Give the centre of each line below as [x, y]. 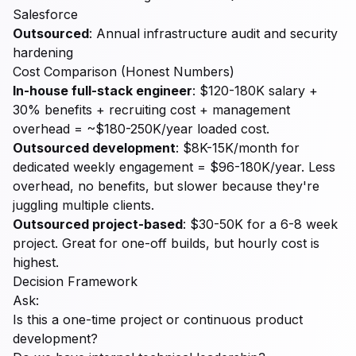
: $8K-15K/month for [238, 148]
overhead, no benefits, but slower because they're [166, 186]
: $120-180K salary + [255, 91]
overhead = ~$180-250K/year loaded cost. [141, 129]
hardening [43, 52]
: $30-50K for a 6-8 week [260, 224]
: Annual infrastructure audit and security [213, 33]
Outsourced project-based [98, 224]
